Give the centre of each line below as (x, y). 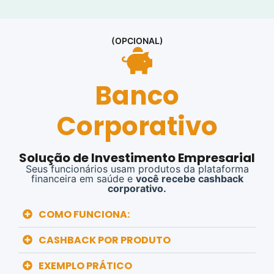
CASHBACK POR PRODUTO (105, 240)
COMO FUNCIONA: (84, 215)
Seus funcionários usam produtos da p (115, 168)
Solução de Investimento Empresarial (137, 157)
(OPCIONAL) (137, 40)
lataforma (226, 168)
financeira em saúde (79, 178)
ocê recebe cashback (192, 178)
